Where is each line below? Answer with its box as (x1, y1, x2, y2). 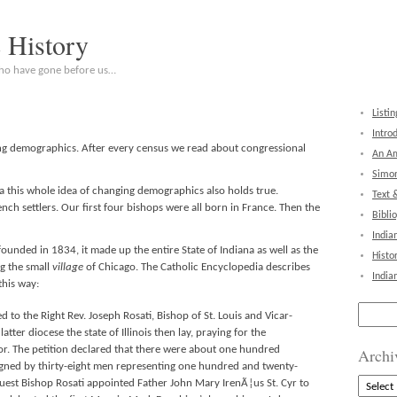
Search (357, 302, 389, 314)
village (52, 261, 83, 273)
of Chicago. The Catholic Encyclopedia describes (83, 261, 310, 273)
